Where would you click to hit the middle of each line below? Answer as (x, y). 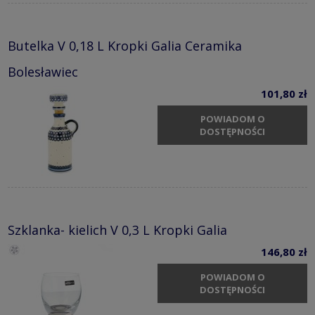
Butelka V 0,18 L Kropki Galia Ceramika (125, 46)
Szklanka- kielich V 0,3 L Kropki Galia (117, 230)
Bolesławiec (43, 72)
